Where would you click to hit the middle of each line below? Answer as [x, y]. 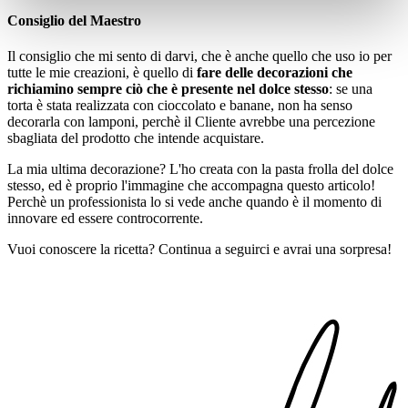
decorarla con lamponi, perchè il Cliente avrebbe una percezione [191, 122]
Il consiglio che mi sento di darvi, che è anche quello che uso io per [199, 56]
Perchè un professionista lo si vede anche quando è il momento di [194, 202]
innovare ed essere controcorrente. [105, 219]
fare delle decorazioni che [275, 73]
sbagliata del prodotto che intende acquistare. [136, 138]
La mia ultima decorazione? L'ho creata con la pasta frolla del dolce [200, 169]
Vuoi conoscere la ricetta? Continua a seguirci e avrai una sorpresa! [199, 250]
